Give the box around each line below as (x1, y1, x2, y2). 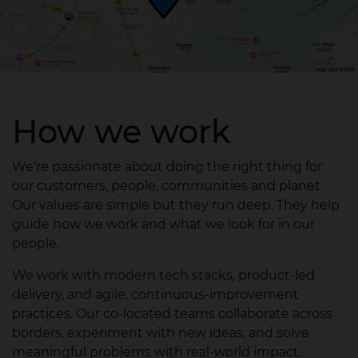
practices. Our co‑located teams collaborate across (12, 305, 332, 321)
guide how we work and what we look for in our (12, 216, 315, 232)
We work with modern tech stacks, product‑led (12, 267, 315, 283)
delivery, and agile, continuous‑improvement (12, 286, 299, 302)
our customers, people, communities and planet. (12, 177, 323, 193)
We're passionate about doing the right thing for (12, 158, 322, 174)
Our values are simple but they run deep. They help (12, 197, 340, 213)
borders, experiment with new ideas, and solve (12, 324, 309, 340)
